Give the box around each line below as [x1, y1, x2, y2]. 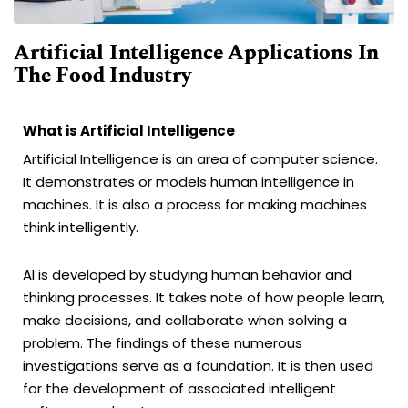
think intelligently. [23, 218, 138, 238]
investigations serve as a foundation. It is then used [23, 355, 373, 375]
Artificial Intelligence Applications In [14, 37, 380, 70]
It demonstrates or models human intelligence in [23, 172, 354, 192]
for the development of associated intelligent [23, 378, 336, 398]
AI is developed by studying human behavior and [23, 264, 352, 284]
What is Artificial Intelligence [23, 121, 235, 141]
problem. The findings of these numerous [23, 332, 302, 352]
